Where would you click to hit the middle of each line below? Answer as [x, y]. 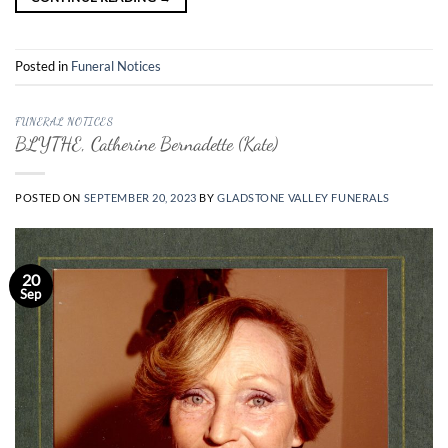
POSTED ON [49, 198]
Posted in [43, 65]
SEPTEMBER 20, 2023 [140, 198]
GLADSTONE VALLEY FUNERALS [303, 198]
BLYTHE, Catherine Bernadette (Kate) [146, 144]
